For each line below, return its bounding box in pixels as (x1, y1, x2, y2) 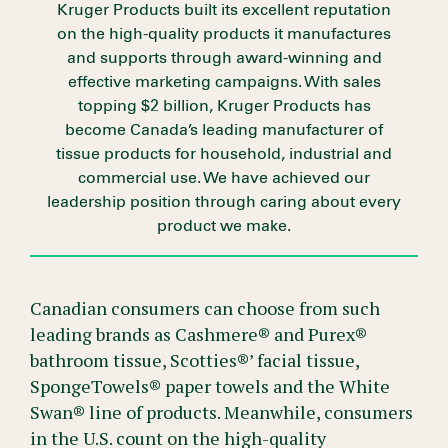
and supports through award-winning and (66, 49, 382, 66)
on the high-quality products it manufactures (57, 25, 391, 42)
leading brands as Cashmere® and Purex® (30, 321, 367, 346)
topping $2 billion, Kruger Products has (77, 97, 371, 114)
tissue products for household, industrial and (56, 145, 392, 162)
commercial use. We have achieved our (78, 169, 370, 186)
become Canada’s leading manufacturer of (65, 121, 383, 138)
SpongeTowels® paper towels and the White (30, 373, 390, 398)
